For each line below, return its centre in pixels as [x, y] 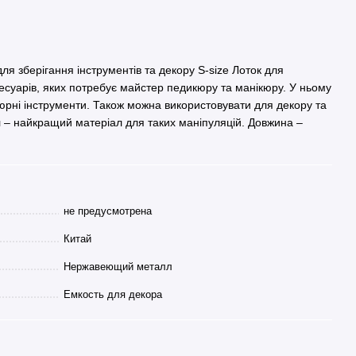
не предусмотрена [107, 211]
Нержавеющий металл [118, 267]
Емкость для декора [112, 294]
